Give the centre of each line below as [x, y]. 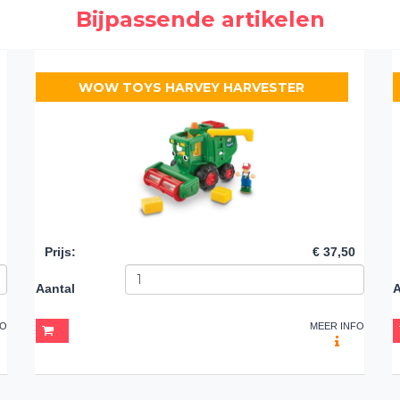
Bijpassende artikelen [200, 19]
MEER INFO [337, 325]
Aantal [55, 288]
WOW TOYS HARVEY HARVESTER [192, 87]
